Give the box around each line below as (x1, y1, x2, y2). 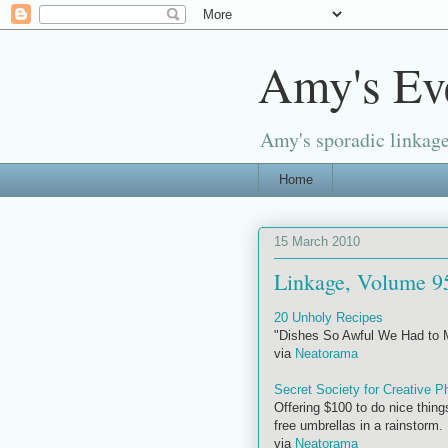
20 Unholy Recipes (274, 309, 383, 325)
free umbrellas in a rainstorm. (274, 417, 443, 433)
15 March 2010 (274, 234, 360, 250)
